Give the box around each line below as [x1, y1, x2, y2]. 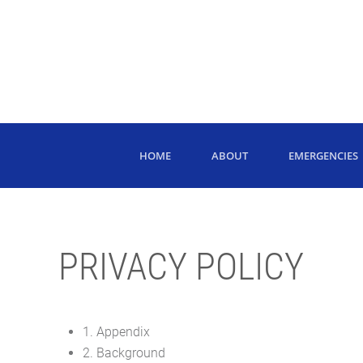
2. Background [83, 345, 165, 361]
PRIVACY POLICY [58, 245, 304, 288]
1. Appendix [83, 324, 150, 340]
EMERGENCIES [288, 147, 358, 163]
